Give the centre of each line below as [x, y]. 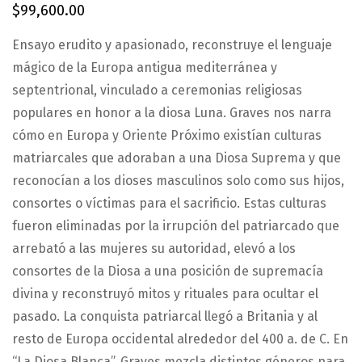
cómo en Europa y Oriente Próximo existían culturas [167, 135]
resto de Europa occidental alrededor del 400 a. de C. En [180, 339]
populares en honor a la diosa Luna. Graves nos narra [172, 112]
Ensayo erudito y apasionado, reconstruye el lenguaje [172, 44]
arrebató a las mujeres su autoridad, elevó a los [154, 248]
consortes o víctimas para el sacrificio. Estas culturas [169, 203]
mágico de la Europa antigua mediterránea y [145, 67]
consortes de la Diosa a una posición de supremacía [168, 271]
